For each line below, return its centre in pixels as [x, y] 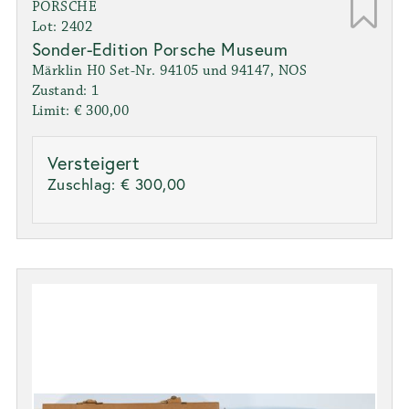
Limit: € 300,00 [80, 110]
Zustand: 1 [65, 90]
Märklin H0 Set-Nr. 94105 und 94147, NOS [169, 70]
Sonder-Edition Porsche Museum [160, 48]
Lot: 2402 [62, 26]
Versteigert [94, 163]
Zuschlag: [84, 184]
